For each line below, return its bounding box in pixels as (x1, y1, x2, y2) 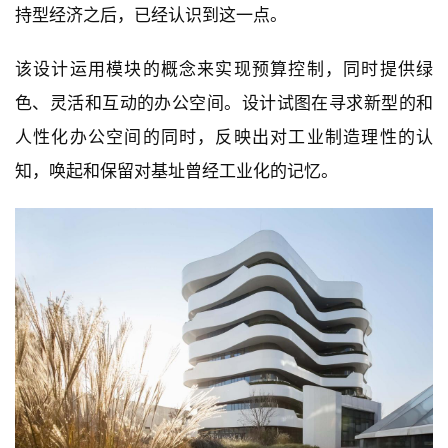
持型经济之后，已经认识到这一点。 (15, 4, 287, 25)
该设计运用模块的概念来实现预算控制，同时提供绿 (15, 58, 433, 79)
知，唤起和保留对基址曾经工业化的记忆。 (15, 160, 338, 181)
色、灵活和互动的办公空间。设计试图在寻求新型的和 (15, 92, 433, 113)
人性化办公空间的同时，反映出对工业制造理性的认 (15, 126, 433, 147)
